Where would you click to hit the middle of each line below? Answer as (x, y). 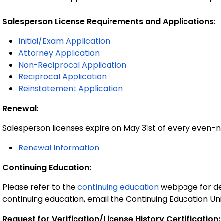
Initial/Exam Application (64, 41)
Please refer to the (40, 187)
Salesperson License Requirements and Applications (108, 21)
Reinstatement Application (71, 89)
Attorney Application (59, 53)
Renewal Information (59, 148)
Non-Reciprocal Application (72, 65)
